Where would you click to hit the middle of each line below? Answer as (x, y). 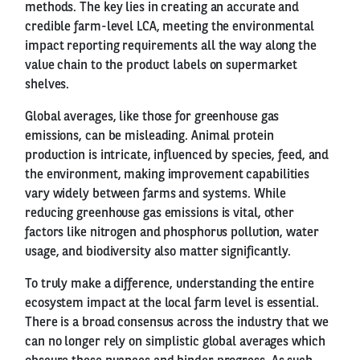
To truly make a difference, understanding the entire (170, 284)
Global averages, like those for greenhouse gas (152, 117)
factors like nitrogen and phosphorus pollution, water (172, 233)
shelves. (47, 85)
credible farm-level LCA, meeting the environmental (170, 27)
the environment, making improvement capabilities (168, 175)
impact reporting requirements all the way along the (171, 46)
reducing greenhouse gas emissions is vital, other (160, 213)
